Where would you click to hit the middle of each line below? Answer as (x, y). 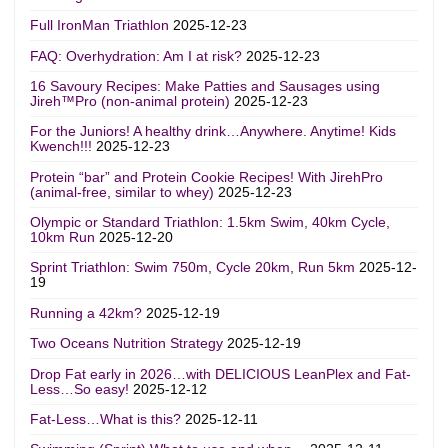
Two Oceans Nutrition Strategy (126, 343)
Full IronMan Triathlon (99, 25)
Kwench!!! (60, 146)
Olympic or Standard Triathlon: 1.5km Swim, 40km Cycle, (209, 222)
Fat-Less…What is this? (105, 418)
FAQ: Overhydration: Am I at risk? (135, 55)
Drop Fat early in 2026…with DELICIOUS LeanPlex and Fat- (220, 373)
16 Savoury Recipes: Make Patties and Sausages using (204, 85)
